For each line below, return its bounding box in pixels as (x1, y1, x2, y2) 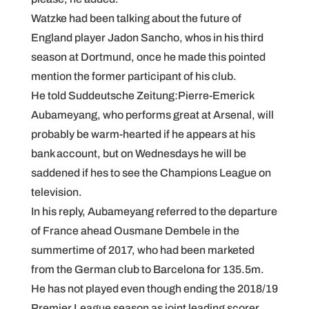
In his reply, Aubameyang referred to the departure (30, 206, 277, 217)
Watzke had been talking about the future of (30, 12, 241, 24)
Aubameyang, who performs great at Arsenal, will (30, 109, 274, 121)
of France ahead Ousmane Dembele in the (30, 225, 239, 237)
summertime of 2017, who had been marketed (30, 244, 255, 256)
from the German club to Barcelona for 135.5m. (30, 263, 264, 275)
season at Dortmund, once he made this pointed (30, 51, 266, 63)
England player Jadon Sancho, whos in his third (30, 32, 263, 43)
